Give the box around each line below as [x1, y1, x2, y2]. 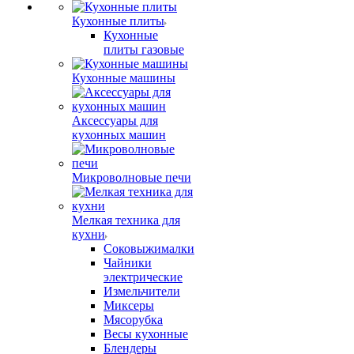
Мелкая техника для [72, 213, 180, 227]
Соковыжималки [104, 242, 194, 255]
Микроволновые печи [72, 171, 191, 184]
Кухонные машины [72, 71, 175, 85]
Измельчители [104, 284, 180, 298]
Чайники [104, 256, 152, 269]
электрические [104, 270, 183, 284]
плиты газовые [104, 43, 184, 56]
